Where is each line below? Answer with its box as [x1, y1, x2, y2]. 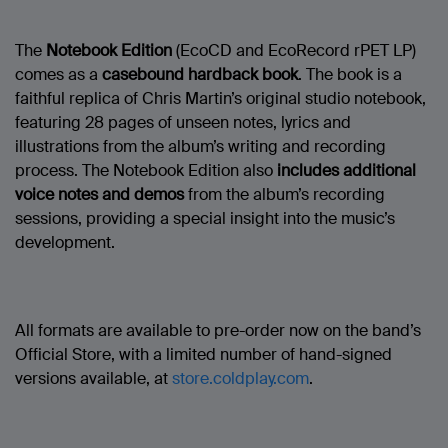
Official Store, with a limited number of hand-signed [15, 344, 392, 366]
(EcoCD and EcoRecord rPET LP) [172, 40, 416, 62]
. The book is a [298, 64, 402, 86]
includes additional [277, 160, 416, 182]
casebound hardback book [102, 64, 298, 86]
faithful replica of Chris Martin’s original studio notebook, [15, 88, 426, 110]
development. [15, 232, 115, 254]
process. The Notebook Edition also [15, 160, 277, 182]
